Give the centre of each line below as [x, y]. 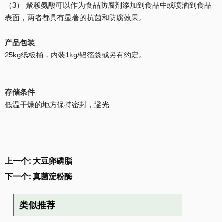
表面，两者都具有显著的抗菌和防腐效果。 [76, 17]
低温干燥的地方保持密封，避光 [57, 104]
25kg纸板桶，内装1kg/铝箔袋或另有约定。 [76, 55]
